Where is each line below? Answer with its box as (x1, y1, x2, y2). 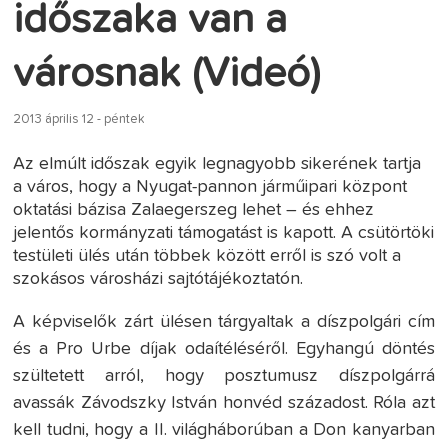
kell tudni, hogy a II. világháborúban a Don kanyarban (13, 420, 435, 439)
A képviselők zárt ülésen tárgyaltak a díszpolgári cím (13, 312, 435, 331)
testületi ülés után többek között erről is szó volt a (13, 246, 402, 265)
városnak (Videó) (13, 53, 321, 95)
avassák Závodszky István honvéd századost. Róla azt (13, 393, 435, 412)
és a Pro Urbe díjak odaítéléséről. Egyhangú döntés (13, 339, 435, 358)
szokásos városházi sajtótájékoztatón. (13, 269, 304, 288)
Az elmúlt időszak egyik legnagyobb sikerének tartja (13, 154, 422, 173)
